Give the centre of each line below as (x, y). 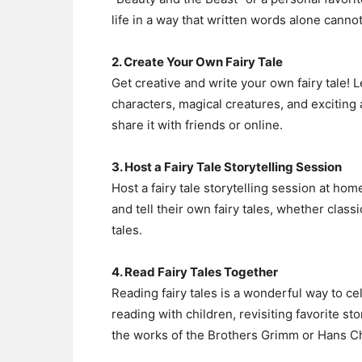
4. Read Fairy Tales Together (195, 272)
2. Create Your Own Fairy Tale (197, 62)
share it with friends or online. (197, 125)
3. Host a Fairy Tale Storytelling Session (227, 167)
